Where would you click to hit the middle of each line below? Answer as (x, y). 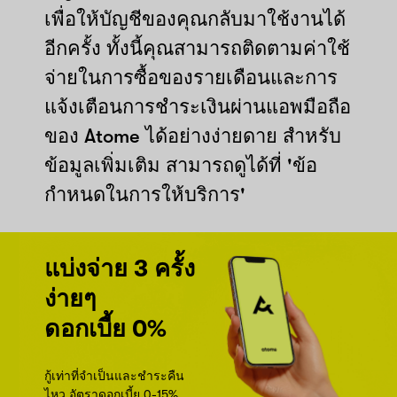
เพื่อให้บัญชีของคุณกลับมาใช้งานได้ (195, 19)
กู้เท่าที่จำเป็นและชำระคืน (114, 375)
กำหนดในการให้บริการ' (145, 194)
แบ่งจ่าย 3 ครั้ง (120, 269)
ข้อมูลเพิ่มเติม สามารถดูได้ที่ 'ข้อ (181, 165)
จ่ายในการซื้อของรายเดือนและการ (191, 77)
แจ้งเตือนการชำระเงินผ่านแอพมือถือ (198, 106)
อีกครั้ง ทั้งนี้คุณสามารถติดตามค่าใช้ (197, 48)
